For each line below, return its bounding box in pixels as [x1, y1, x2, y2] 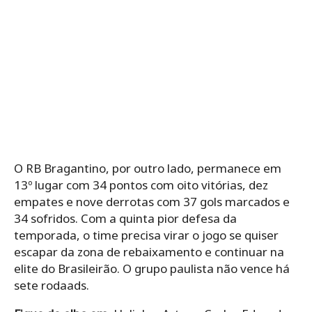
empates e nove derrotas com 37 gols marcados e [14, 193, 290, 210]
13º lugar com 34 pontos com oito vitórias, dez [14, 176, 268, 193]
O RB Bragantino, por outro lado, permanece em [14, 159, 281, 176]
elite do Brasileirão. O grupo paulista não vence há [14, 260, 290, 276]
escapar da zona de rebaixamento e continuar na [14, 243, 284, 260]
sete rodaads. [14, 276, 89, 293]
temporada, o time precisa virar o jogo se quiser [14, 226, 279, 243]
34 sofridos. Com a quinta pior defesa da [14, 210, 237, 226]
